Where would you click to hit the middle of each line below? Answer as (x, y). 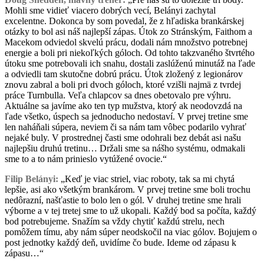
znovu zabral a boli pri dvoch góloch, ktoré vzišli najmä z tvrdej (123, 84)
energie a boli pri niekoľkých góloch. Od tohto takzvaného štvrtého (130, 52)
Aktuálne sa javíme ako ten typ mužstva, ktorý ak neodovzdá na (123, 105)
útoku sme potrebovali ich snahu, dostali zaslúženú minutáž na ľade (130, 63)
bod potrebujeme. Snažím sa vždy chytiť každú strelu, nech (115, 221)
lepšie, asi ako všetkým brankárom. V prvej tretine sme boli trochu (128, 189)
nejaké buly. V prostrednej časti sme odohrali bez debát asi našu (123, 137)
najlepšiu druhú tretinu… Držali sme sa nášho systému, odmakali (125, 148)
